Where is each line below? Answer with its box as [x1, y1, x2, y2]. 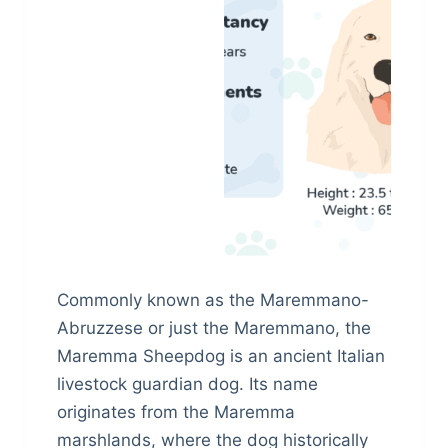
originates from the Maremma [56, 402, 295, 423]
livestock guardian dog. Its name [56, 374, 318, 395]
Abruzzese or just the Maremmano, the [56, 318, 371, 339]
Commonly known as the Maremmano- [56, 290, 369, 311]
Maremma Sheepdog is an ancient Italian [56, 346, 385, 367]
